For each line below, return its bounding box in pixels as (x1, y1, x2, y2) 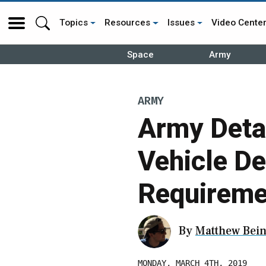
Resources (104, 17, 151, 28)
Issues (167, 17, 195, 28)
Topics (59, 17, 88, 28)
